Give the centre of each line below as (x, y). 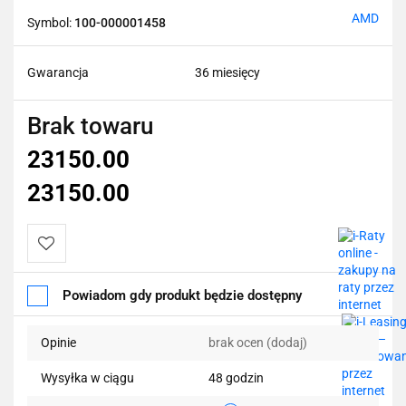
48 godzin (236, 377)
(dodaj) (287, 342)
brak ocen (237, 342)
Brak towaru (90, 126)
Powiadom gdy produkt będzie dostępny (182, 295)
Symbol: (51, 22)
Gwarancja (58, 72)
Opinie (58, 342)
